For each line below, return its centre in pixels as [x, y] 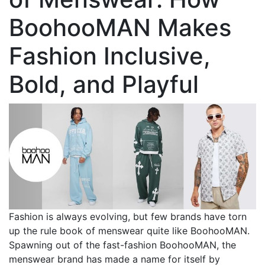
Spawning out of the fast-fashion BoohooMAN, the [122, 245]
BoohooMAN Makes [120, 28]
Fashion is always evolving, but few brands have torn [128, 217]
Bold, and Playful [104, 84]
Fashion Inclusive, [110, 56]
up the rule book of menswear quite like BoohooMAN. [129, 231]
